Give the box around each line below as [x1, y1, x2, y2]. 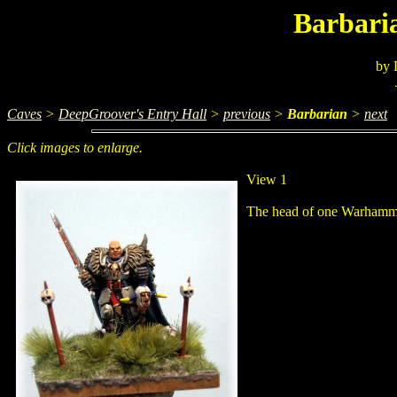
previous [223, 106, 270, 122]
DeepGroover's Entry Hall [58, 106, 206, 122]
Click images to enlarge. [7, 140, 143, 156]
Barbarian [287, 106, 347, 122]
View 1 [246, 172, 287, 188]
